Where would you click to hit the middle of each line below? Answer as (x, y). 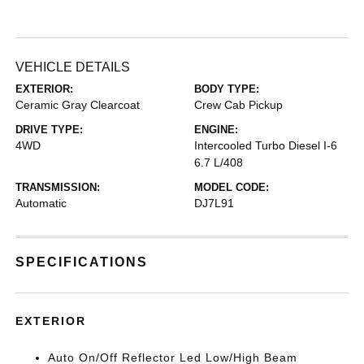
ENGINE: (216, 130)
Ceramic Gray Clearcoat (78, 105)
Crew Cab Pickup (238, 105)
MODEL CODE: (232, 187)
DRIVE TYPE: (50, 130)
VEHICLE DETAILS (73, 67)
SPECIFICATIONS (82, 262)
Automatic (41, 203)
